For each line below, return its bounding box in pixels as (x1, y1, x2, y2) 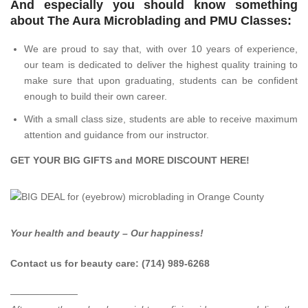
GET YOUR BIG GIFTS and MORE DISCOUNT (10, 154, 220, 166)
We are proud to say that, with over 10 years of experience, (24, 43, 298, 54)
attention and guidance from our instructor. (24, 129, 209, 140)
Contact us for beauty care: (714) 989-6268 (10, 257, 210, 269)
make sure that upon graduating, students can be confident (24, 74, 298, 86)
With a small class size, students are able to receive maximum (24, 113, 298, 124)
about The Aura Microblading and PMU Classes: (10, 13, 291, 27)
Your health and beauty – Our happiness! (10, 227, 203, 239)
